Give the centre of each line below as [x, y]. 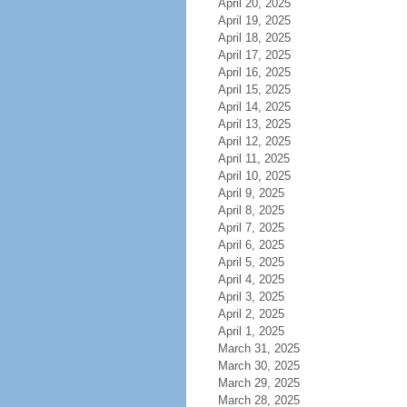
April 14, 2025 [254, 107]
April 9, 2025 [251, 193]
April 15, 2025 [254, 89]
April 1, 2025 [251, 331]
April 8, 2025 [251, 210]
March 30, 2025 [258, 366]
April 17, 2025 [254, 55]
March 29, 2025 [258, 383]
